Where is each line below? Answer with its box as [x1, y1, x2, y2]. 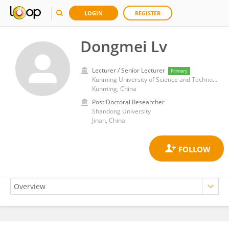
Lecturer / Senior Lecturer [92, 66, 165, 75]
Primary [171, 67, 188, 74]
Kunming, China [92, 84, 136, 93]
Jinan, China [92, 116, 125, 125]
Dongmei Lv [80, 36, 167, 57]
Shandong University [92, 107, 151, 116]
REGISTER [135, 9, 161, 17]
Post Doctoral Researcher [92, 98, 165, 106]
